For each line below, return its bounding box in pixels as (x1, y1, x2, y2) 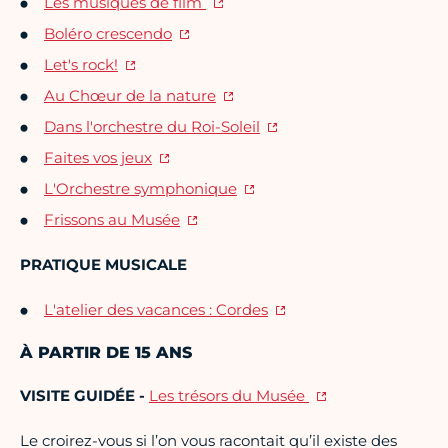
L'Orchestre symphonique (44, 179, 237, 199)
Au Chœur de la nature (44, 86, 216, 106)
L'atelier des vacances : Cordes (44, 300, 268, 320)
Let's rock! (44, 55, 118, 75)
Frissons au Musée (44, 210, 180, 230)
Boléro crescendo (44, 24, 172, 44)
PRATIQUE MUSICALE (20, 255, 187, 275)
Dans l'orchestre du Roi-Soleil (44, 117, 260, 137)
